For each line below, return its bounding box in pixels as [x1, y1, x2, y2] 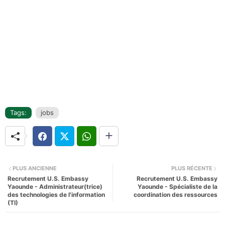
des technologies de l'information [8, 190, 105, 198]
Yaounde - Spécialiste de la [138, 182, 217, 190]
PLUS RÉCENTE [171, 165, 212, 172]
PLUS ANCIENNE [13, 165, 57, 172]
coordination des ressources [134, 190, 217, 198]
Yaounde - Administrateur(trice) [8, 182, 102, 190]
